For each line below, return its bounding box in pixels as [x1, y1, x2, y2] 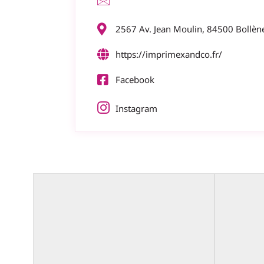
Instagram [115, 102, 158, 114]
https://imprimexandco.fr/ [115, 48, 223, 61]
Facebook [115, 74, 155, 86]
